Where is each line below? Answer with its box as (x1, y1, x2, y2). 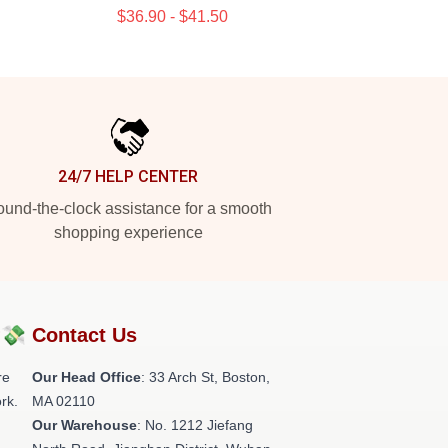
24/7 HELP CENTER (58, 167, 198, 186)
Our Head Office (32, 369, 141, 385)
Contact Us (32, 324, 137, 346)
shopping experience (53, 224, 203, 241)
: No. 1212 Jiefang (137, 417, 253, 433)
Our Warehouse (32, 417, 137, 433)
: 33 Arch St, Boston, (141, 369, 270, 385)
